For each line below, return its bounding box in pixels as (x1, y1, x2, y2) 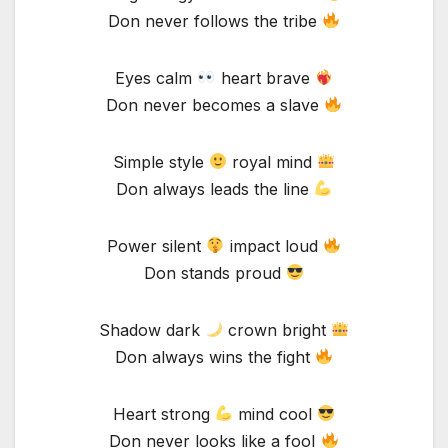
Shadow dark (98, 319, 205, 340)
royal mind (227, 151, 317, 172)
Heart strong (112, 403, 215, 424)
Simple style (112, 151, 209, 172)
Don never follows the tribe (107, 10, 322, 31)
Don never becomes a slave (105, 94, 324, 115)
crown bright (223, 319, 331, 340)
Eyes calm (115, 67, 198, 88)
